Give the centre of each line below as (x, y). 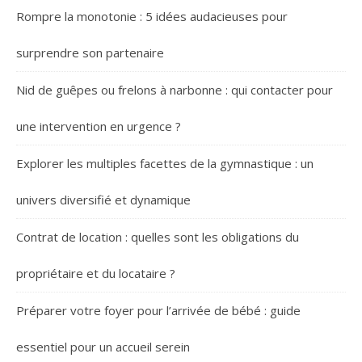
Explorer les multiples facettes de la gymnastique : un (165, 163)
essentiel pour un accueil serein (103, 347)
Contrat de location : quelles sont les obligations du (158, 237)
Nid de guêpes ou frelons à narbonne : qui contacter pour (175, 90)
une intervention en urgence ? (99, 126)
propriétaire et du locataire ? (96, 273)
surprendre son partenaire (90, 53)
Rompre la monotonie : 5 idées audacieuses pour (152, 16)
